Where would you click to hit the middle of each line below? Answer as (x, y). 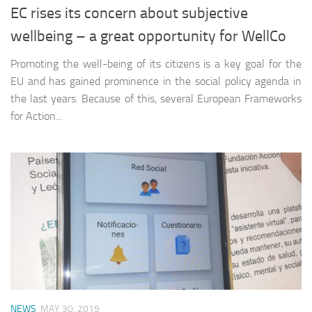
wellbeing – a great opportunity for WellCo (148, 37)
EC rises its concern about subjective (129, 14)
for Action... (36, 116)
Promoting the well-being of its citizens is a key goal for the (156, 64)
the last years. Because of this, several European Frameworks (156, 99)
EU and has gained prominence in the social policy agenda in (156, 81)
